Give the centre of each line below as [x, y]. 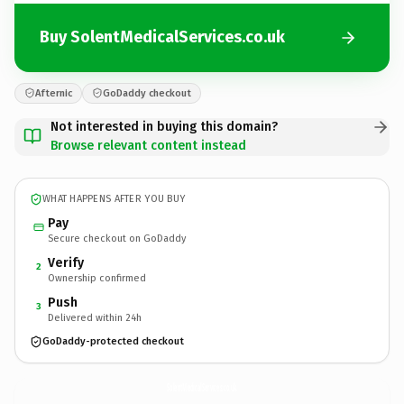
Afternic [54, 93]
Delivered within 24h [95, 317]
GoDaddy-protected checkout [113, 341]
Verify [66, 262]
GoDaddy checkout [147, 93]
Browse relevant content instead [148, 145]
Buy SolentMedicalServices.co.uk [162, 37]
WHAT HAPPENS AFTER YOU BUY [114, 199]
